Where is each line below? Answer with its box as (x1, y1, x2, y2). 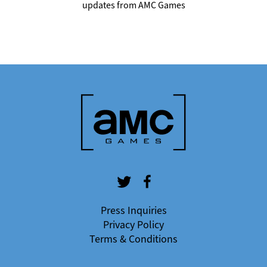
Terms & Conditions (89, 232, 178, 246)
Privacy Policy (103, 218, 164, 232)
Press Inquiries (100, 203, 167, 218)
